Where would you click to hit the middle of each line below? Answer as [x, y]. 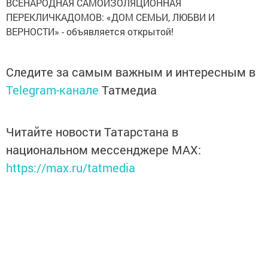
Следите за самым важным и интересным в [131, 72]
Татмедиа [129, 90]
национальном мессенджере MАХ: [103, 150]
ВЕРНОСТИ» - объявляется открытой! [90, 31]
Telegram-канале [52, 90]
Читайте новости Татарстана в [92, 132]
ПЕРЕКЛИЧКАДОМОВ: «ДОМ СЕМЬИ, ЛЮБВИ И [110, 17]
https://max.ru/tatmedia [71, 167]
